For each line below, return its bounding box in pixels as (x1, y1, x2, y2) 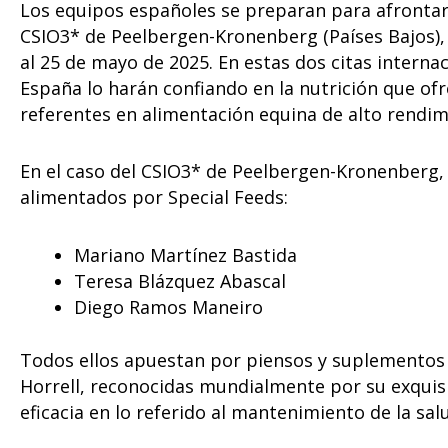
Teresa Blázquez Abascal (74, 268, 286, 293)
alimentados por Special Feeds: (20, 185, 288, 210)
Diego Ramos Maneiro (74, 294, 263, 319)
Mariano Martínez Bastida (74, 242, 297, 267)
